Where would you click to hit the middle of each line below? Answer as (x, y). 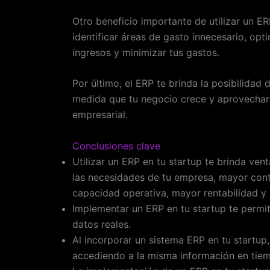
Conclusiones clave (116, 146)
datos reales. (102, 224)
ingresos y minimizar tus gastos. (146, 52)
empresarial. (100, 115)
